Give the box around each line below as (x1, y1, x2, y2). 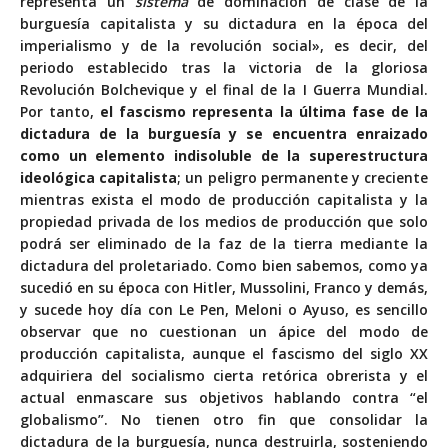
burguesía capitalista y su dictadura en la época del (20, 13, 428, 33)
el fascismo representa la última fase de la (100, 101, 429, 121)
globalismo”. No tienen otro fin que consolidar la (20, 409, 428, 429)
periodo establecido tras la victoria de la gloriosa (20, 57, 428, 77)
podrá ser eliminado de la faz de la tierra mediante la (20, 233, 428, 253)
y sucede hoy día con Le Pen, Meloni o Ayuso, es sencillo (20, 299, 428, 319)
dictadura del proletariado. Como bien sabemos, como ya (20, 255, 428, 275)
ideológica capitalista (20, 167, 178, 187)
